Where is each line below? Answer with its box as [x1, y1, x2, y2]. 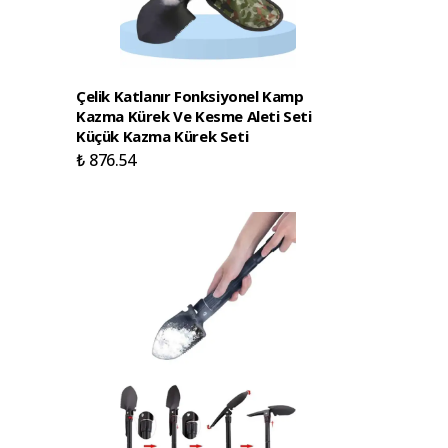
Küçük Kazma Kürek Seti [76, 126, 249, 146]
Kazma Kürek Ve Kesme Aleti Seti [76, 106, 312, 126]
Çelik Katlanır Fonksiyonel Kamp [76, 86, 304, 106]
